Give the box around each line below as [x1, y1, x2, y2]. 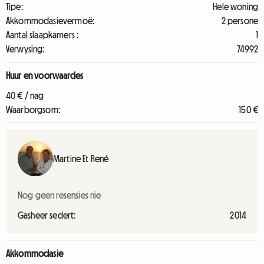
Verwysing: [6, 44, 45, 54]
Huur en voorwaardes [6, 71, 84, 80]
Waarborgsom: [6, 105, 60, 114]
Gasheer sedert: [18, 210, 76, 220]
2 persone [221, 16, 258, 25]
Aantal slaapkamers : [6, 30, 79, 39]
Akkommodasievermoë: [6, 16, 95, 25]
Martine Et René [53, 154, 109, 163]
